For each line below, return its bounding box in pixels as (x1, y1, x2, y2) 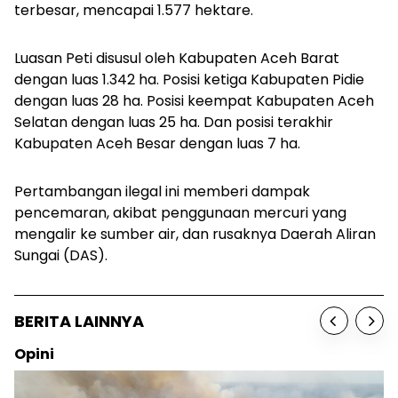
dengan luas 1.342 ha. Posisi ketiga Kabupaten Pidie (14, 69, 364, 90)
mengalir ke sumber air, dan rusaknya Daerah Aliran (14, 224, 376, 244)
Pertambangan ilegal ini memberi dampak (14, 181, 310, 202)
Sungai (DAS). (14, 245, 107, 266)
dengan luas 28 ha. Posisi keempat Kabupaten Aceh (14, 91, 374, 111)
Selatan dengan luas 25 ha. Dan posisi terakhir (14, 112, 333, 132)
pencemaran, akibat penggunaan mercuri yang (14, 203, 346, 223)
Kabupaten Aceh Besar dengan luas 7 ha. (14, 133, 300, 154)
